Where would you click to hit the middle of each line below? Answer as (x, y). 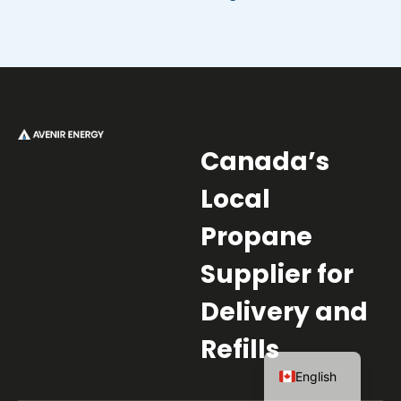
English (316, 376)
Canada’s (265, 161)
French (316, 346)
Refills (240, 349)
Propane (256, 236)
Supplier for (277, 274)
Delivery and (284, 311)
